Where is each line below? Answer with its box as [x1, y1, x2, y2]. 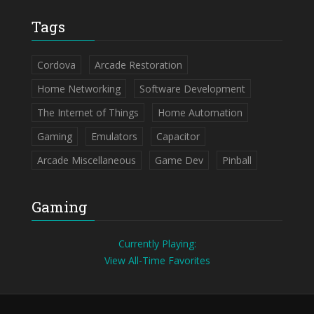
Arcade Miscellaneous [37, 153, 136, 167]
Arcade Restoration [95, 58, 182, 71]
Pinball [222, 153, 252, 167]
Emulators [91, 130, 137, 143]
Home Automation [158, 106, 243, 119]
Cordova [37, 58, 76, 71]
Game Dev [155, 153, 203, 167]
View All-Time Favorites [104, 254, 210, 267]
